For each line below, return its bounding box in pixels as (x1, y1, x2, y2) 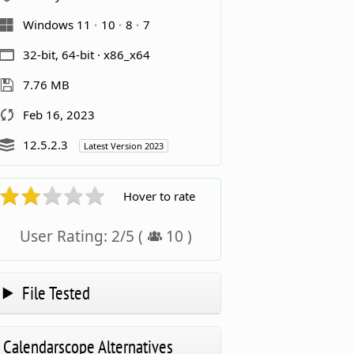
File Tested (22, 281, 91, 304)
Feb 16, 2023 (22, 106, 95, 122)
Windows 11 (22, 16, 94, 32)
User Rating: (19, 225, 111, 247)
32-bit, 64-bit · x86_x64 (22, 46, 150, 62)
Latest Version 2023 (83, 139, 164, 152)
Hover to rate (122, 187, 195, 204)
